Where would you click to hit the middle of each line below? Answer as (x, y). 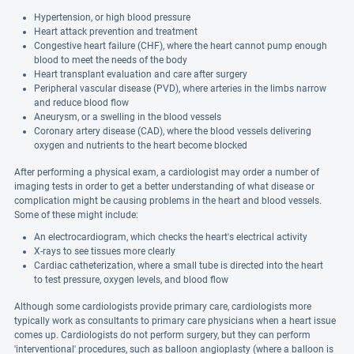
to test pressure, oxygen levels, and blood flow (131, 280)
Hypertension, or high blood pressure (112, 17)
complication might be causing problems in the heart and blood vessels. (168, 201)
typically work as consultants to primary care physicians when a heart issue (175, 321)
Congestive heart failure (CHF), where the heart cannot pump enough (181, 46)
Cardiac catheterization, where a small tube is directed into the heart (179, 265)
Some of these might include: (76, 215)
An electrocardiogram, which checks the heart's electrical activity (171, 237)
